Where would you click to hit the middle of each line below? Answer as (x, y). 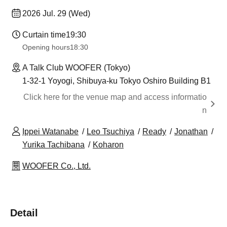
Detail (24, 213)
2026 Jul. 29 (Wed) (56, 14)
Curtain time (44, 35)
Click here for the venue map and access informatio (115, 97)
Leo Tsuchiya (110, 132)
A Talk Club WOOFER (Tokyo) (76, 68)
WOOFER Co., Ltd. (56, 166)
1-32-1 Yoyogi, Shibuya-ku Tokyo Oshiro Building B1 (117, 81)
